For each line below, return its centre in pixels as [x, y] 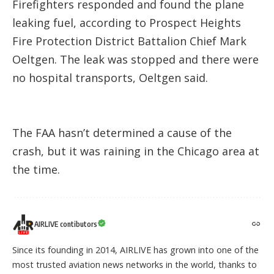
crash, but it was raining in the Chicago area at [136, 151]
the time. [36, 170]
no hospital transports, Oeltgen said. [110, 78]
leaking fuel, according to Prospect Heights [127, 23]
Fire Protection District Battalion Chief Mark [129, 41]
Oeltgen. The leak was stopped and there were [135, 60]
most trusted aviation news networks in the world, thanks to [135, 265]
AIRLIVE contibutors [66, 224]
